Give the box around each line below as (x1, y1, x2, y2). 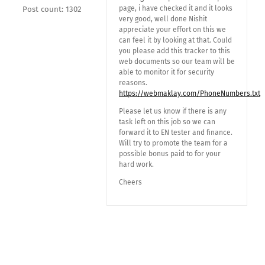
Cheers (119, 178, 142, 186)
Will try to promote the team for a (119, 139, 228, 147)
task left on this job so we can (119, 118, 215, 126)
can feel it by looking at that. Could (119, 36, 232, 44)
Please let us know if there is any (119, 107, 227, 115)
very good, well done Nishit (119, 15, 207, 23)
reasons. (119, 79, 147, 87)
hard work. (119, 160, 154, 169)
